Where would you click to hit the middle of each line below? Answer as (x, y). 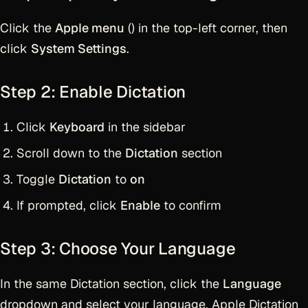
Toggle (37, 179)
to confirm (191, 205)
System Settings (79, 48)
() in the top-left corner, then (206, 28)
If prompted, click (68, 205)
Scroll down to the (71, 153)
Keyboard (77, 127)
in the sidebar (145, 127)
